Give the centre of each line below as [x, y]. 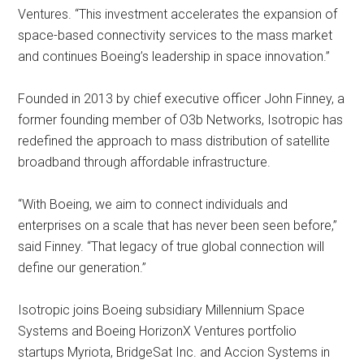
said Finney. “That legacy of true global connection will [171, 247]
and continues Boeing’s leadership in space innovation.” [174, 56]
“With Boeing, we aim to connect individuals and [153, 204]
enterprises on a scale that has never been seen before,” [178, 225]
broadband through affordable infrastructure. [145, 162]
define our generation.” [82, 268]
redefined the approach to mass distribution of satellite [174, 141]
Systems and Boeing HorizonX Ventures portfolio [158, 331]
